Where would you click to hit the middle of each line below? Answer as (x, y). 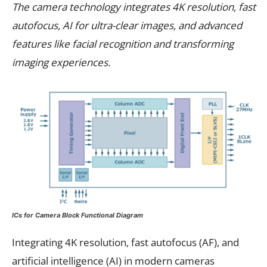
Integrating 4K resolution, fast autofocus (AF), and (125, 242)
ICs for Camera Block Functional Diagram (77, 215)
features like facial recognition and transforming (123, 44)
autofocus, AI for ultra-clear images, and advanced (127, 25)
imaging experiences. (61, 62)
